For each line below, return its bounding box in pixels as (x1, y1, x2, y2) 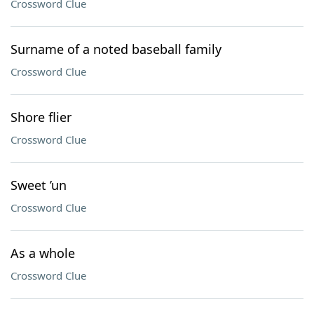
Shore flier (11, 109, 71, 125)
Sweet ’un (11, 177, 67, 193)
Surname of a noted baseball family (11, 41, 221, 57)
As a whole (11, 245, 75, 261)
